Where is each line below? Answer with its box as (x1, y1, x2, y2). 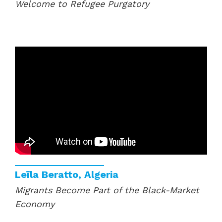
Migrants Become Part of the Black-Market (15, 184, 199, 195)
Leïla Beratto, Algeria (15, 168, 118, 180)
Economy (15, 198, 57, 209)
